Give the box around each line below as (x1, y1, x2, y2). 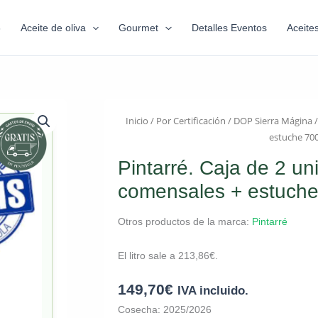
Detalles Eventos (191, 22, 267, 33)
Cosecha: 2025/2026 (117, 304, 212, 316)
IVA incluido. (177, 284, 248, 297)
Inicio (125, 114, 148, 127)
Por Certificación (155, 114, 226, 127)
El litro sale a (117, 249, 178, 261)
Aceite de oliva (21, 22, 86, 33)
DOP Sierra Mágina (233, 114, 312, 127)
